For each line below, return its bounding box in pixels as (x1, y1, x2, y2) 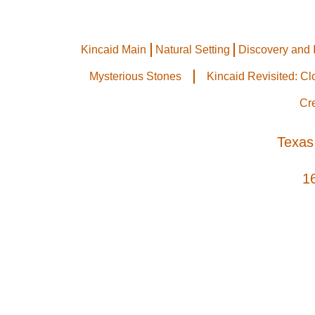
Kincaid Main (81, 44, 147, 56)
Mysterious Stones (89, 70, 182, 82)
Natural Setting (155, 44, 230, 56)
